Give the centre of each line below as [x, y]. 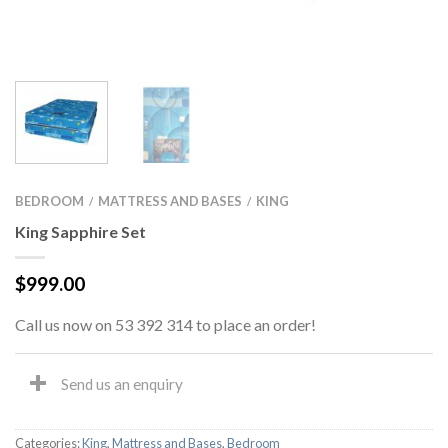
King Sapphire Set [80, 231]
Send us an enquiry [122, 384]
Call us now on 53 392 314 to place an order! [165, 324]
